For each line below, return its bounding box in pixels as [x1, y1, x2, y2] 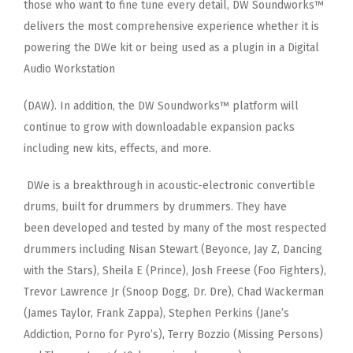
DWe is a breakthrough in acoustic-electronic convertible [27, 178, 315, 192]
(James [24, 306, 61, 320]
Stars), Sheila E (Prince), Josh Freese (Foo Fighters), [67, 263, 326, 277]
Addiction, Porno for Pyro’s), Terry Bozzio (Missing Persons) [24, 327, 323, 341]
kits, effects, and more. [96, 141, 211, 155]
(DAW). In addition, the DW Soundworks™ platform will [24, 98, 299, 113]
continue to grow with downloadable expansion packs [24, 120, 295, 134]
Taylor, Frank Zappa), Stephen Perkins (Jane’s [61, 306, 289, 320]
